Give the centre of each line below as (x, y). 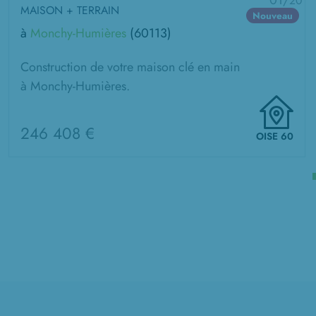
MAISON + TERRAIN (70, 10)
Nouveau (273, 16)
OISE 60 (275, 136)
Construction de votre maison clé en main (130, 67)
